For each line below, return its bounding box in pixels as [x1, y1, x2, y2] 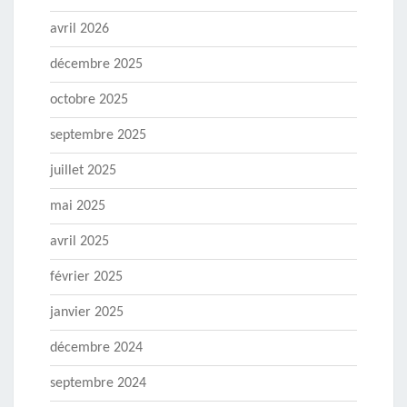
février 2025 [50, 269, 123, 284]
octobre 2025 [50, 92, 128, 107]
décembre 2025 [50, 56, 143, 72]
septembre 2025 [50, 127, 146, 143]
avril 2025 [50, 233, 109, 249]
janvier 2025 [50, 304, 124, 320]
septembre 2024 [50, 375, 146, 391]
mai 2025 [50, 198, 105, 213]
